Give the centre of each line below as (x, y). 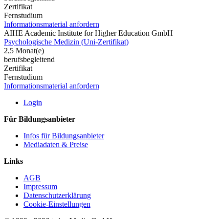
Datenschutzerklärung (57, 195)
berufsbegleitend (29, 59)
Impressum (40, 186)
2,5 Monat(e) (24, 50)
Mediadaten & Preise (56, 144)
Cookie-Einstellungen (57, 204)
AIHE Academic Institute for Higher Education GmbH (88, 33)
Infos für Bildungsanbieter (64, 135)
